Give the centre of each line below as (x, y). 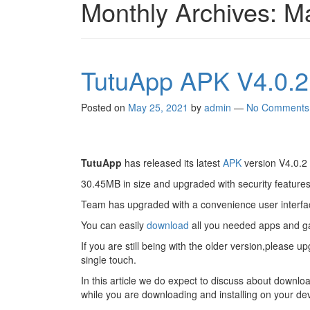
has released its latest (174, 163)
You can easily (114, 225)
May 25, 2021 (158, 107)
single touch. (109, 259)
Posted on (104, 107)
